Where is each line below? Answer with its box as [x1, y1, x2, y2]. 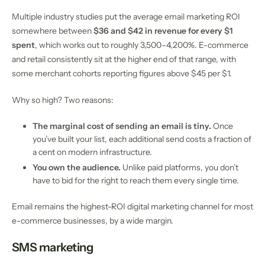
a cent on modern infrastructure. [33, 147, 152, 158]
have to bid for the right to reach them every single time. [33, 175, 239, 186]
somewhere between [12, 25, 93, 37]
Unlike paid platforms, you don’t [121, 162, 238, 173]
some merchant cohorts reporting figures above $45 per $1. [12, 68, 232, 79]
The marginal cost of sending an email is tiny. [33, 121, 211, 132]
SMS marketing [12, 240, 93, 255]
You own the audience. [33, 162, 121, 173]
